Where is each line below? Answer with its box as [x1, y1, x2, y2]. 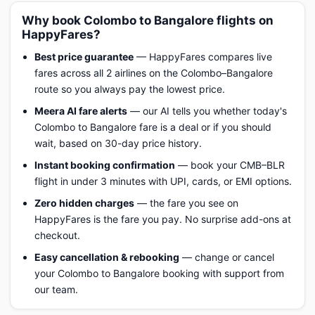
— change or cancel [179, 251, 274, 263]
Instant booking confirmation [34, 159, 175, 171]
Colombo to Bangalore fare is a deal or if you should [34, 121, 271, 133]
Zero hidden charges [34, 197, 134, 209]
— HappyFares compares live [134, 51, 272, 63]
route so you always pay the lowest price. [34, 83, 225, 95]
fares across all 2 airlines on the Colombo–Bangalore [34, 67, 273, 79]
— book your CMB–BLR [175, 159, 285, 171]
